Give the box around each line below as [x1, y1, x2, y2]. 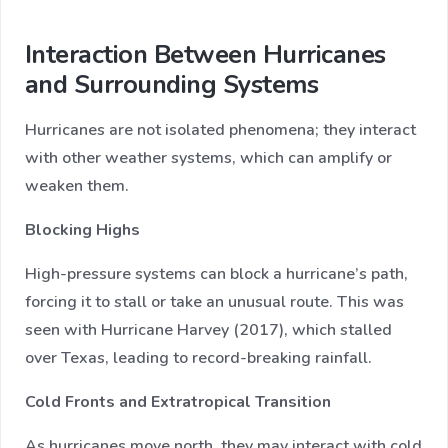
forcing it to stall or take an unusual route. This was [25, 291, 404, 314]
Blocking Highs [25, 219, 140, 242]
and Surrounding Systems [25, 67, 319, 103]
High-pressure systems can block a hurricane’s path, [25, 263, 408, 286]
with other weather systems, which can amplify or [25, 147, 392, 170]
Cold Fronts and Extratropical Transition [25, 391, 331, 414]
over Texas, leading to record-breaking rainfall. [25, 347, 372, 370]
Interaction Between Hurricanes [25, 37, 386, 73]
